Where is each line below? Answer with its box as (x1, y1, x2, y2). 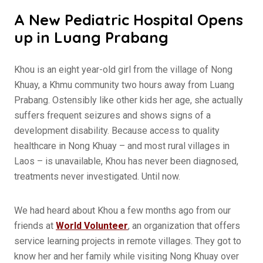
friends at (14, 220, 56, 231)
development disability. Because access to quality (14, 124, 220, 136)
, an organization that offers (128, 220, 240, 231)
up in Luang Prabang (14, 27, 168, 46)
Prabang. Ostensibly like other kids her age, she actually (14, 94, 243, 106)
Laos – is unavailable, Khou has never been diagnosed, (14, 155, 238, 167)
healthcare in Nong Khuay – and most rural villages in (14, 140, 230, 151)
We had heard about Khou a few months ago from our (14, 204, 231, 216)
